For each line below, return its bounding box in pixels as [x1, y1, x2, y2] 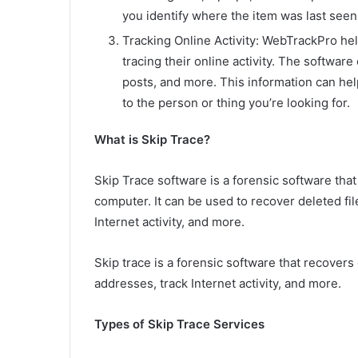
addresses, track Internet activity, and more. [94, 275, 341, 291]
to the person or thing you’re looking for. [122, 94, 350, 110]
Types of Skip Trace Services [94, 316, 265, 332]
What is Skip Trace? [94, 131, 210, 147]
